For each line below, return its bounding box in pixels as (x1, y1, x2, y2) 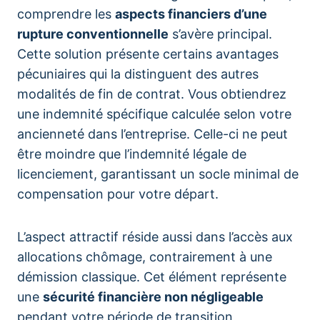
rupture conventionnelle (17, 26, 169, 41)
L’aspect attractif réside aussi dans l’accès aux (17, 229, 293, 244)
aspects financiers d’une (115, 6, 267, 21)
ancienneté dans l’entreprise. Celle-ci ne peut (17, 126, 288, 141)
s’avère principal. (169, 26, 272, 41)
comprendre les (17, 6, 115, 21)
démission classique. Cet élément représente (17, 269, 286, 284)
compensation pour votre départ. (17, 186, 219, 201)
